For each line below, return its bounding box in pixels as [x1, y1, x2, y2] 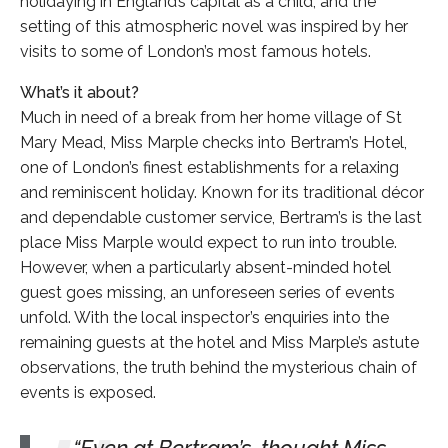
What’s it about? [20, 82, 139, 102]
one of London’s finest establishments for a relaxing [20, 157, 399, 177]
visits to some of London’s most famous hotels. [20, 41, 371, 61]
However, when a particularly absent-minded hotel [20, 257, 391, 277]
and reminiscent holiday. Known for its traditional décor [20, 182, 424, 202]
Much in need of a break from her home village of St [20, 107, 402, 127]
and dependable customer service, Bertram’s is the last [20, 207, 422, 227]
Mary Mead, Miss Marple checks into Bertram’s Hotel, [20, 132, 407, 152]
